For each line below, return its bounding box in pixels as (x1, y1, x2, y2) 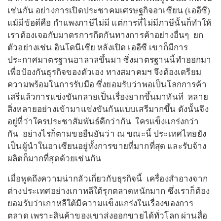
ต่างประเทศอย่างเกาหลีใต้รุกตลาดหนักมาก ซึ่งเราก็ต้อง (7, 186, 210, 196)
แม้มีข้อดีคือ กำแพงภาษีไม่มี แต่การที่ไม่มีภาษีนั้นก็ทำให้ (7, 18, 212, 28)
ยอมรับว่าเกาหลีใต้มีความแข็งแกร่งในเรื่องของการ (7, 199, 194, 209)
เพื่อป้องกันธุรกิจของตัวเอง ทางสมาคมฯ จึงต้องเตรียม (7, 68, 201, 77)
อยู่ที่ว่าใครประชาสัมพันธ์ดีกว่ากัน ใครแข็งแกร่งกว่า (7, 117, 199, 127)
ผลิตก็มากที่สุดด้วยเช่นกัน (7, 154, 102, 164)
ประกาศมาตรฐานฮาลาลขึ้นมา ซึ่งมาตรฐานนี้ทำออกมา (7, 55, 212, 65)
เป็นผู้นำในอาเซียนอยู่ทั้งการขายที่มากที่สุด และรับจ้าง (7, 142, 207, 151)
